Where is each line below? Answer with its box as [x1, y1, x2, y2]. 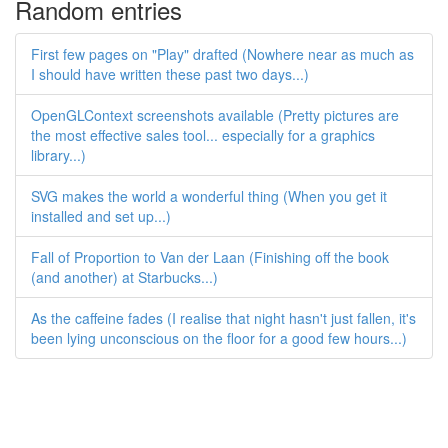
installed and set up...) [31, 206, 171, 226]
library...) [31, 145, 86, 165]
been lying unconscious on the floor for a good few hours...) [31, 328, 407, 348]
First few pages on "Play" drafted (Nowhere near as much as [31, 44, 414, 64]
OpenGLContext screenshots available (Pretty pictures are [31, 105, 399, 125]
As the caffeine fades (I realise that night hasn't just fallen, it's [31, 308, 416, 328]
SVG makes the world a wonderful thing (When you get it [31, 186, 387, 206]
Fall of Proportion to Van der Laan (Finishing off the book [31, 247, 389, 267]
